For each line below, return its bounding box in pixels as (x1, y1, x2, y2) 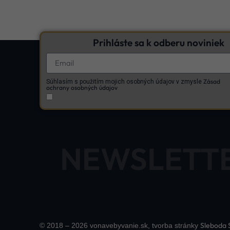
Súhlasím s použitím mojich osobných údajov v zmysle (46, 78, 204, 85)
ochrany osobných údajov (46, 83, 118, 91)
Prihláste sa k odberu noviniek (93, 36, 225, 49)
